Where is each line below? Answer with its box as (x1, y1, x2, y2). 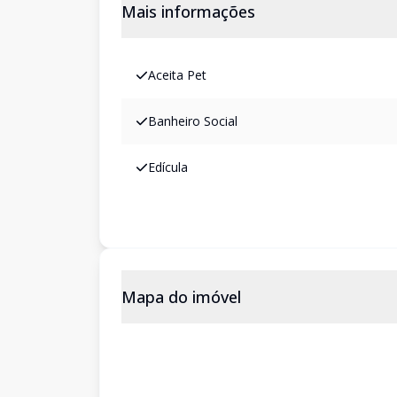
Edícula (148, 159, 188, 175)
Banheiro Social (148, 113, 237, 129)
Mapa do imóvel (121, 286, 241, 307)
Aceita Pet (148, 66, 206, 83)
